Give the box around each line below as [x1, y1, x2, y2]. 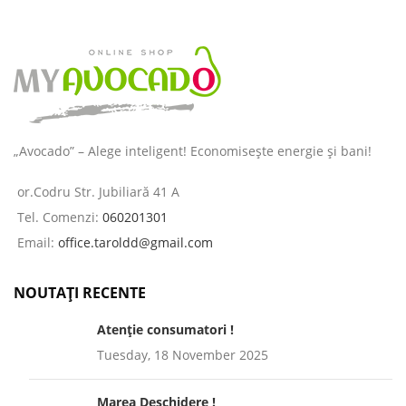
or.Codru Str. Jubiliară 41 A [17, 182, 179, 200]
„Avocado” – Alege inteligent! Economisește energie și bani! [14, 141, 372, 159]
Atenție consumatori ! [97, 320, 234, 338]
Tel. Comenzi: [17, 208, 102, 226]
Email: [17, 233, 58, 251]
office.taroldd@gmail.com [58, 233, 213, 251]
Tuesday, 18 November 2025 [97, 345, 268, 363]
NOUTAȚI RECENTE [14, 282, 146, 303]
